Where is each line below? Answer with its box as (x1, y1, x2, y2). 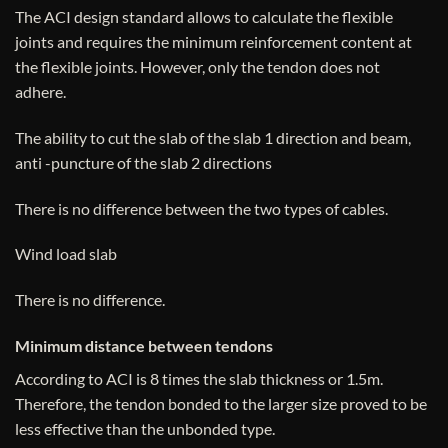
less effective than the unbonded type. (15, 418, 275, 438)
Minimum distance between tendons (15, 335, 273, 355)
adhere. (15, 81, 66, 101)
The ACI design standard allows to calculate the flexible (15, 6, 393, 26)
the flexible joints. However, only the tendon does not (15, 56, 380, 76)
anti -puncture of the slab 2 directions (15, 152, 272, 172)
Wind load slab (15, 244, 117, 264)
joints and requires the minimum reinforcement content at (15, 31, 412, 51)
